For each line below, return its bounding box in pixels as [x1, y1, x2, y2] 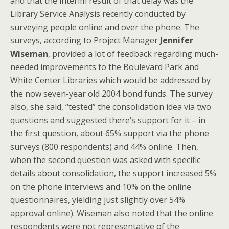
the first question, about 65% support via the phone [10, 127, 209, 139]
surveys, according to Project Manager [10, 34, 160, 46]
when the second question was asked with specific [10, 154, 200, 166]
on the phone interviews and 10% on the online [10, 180, 191, 192]
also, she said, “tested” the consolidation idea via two [10, 101, 211, 112]
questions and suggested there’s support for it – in [10, 114, 205, 126]
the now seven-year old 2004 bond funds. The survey [10, 87, 213, 99]
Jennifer [160, 34, 193, 46]
